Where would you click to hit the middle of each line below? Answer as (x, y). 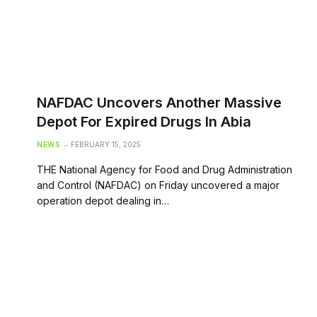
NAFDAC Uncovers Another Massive (159, 102)
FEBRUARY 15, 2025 (106, 144)
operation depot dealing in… (103, 200)
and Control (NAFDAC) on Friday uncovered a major (158, 185)
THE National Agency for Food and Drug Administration (165, 169)
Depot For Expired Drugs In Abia (144, 121)
